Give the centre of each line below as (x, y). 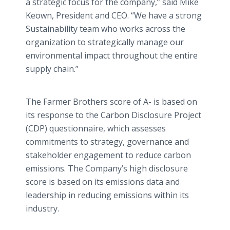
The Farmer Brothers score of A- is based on (111, 102)
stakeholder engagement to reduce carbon (108, 155)
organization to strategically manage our (105, 42)
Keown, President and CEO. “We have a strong (114, 15)
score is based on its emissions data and (103, 182)
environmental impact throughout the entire (112, 55)
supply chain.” (52, 69)
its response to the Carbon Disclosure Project (113, 115)
